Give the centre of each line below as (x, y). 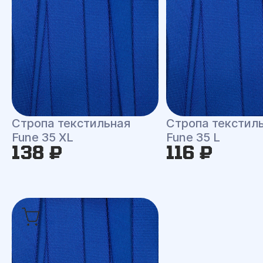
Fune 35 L (193, 137)
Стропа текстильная (71, 123)
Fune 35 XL (43, 137)
